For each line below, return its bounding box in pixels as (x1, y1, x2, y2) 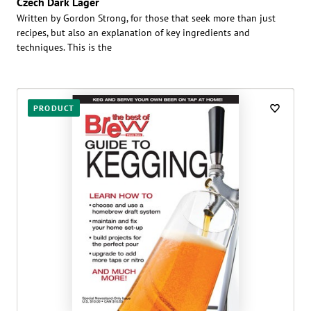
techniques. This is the (17, 40, 112, 53)
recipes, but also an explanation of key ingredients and (17, 26, 250, 39)
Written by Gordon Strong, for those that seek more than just (17, 11, 276, 24)
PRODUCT (33, 102, 75, 113)
